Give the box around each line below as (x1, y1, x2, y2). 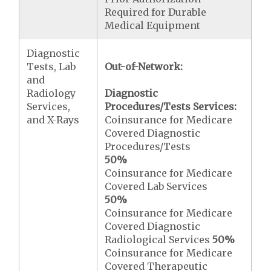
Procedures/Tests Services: (105, 100, 237, 113)
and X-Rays (27, 113, 80, 126)
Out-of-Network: (105, 60, 183, 73)
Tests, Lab (27, 60, 76, 73)
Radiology (27, 87, 76, 99)
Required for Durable (105, 5, 207, 18)
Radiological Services (105, 233, 213, 246)
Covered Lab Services (105, 180, 208, 192)
